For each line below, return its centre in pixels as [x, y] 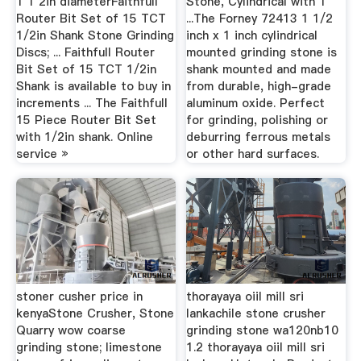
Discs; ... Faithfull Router [85, 52]
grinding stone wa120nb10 [263, 330]
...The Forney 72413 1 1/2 [260, 18]
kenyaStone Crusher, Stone [95, 313]
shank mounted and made [259, 69]
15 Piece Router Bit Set [86, 120]
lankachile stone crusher [256, 313]
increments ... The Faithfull [91, 103]
